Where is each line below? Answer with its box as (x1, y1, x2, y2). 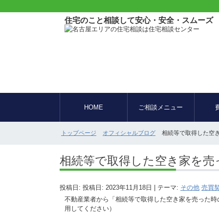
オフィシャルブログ (103, 130, 155, 136)
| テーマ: (152, 183, 180, 191)
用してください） (65, 204, 115, 212)
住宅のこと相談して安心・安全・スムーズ (65, 16, 213, 24)
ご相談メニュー (138, 103, 183, 111)
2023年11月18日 (106, 183, 152, 191)
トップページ (61, 130, 96, 136)
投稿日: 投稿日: (60, 183, 106, 191)
